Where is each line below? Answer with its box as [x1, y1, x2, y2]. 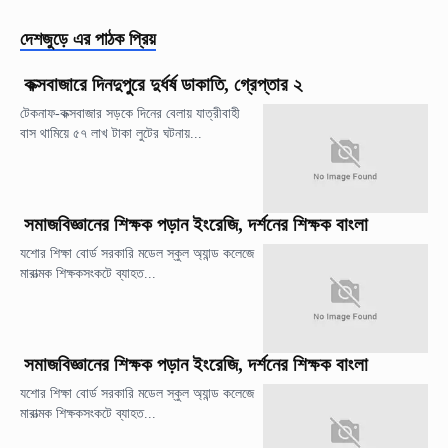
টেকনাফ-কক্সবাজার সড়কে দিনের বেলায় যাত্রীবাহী [20, 105, 240, 121]
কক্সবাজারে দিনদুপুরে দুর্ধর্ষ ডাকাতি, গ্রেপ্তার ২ [24, 73, 302, 95]
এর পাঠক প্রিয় [73, 28, 156, 49]
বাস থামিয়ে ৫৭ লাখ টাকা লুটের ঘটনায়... [20, 125, 202, 141]
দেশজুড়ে [20, 28, 68, 49]
